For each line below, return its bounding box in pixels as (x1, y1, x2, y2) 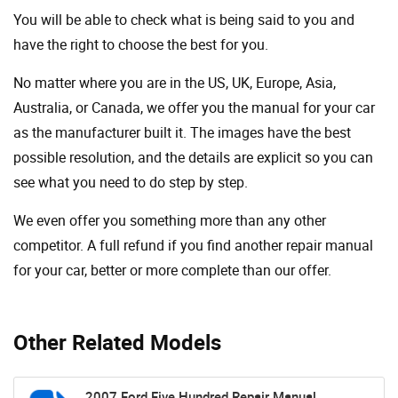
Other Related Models (13, 328, 221, 357)
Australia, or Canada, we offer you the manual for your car (13, 98, 375, 118)
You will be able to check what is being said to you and (13, 10, 354, 30)
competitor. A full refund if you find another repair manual (13, 235, 373, 256)
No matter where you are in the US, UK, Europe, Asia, (13, 73, 336, 93)
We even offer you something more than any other (13, 211, 326, 231)
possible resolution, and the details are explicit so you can (13, 147, 373, 168)
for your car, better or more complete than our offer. (13, 260, 331, 281)
